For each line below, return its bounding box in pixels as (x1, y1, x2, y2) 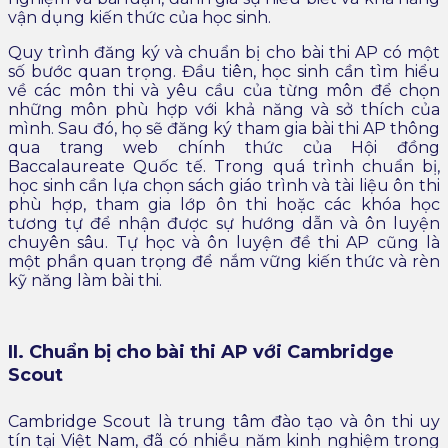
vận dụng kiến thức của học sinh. (8, 7, 271, 27)
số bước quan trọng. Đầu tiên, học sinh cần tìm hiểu (8, 61, 440, 81)
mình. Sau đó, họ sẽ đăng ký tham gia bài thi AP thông (8, 118, 440, 138)
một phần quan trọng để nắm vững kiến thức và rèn (8, 251, 440, 271)
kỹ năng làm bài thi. (8, 270, 162, 290)
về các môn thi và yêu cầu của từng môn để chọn (8, 80, 440, 100)
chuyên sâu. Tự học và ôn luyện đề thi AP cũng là (8, 232, 440, 252)
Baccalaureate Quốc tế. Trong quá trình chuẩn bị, (8, 156, 440, 176)
